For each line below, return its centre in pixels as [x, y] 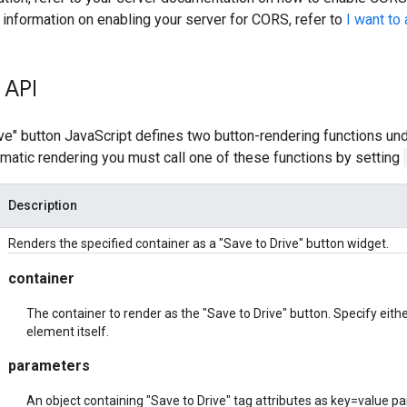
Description [43, 205]
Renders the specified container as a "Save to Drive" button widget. [199, 243]
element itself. [68, 331]
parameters [49, 365]
